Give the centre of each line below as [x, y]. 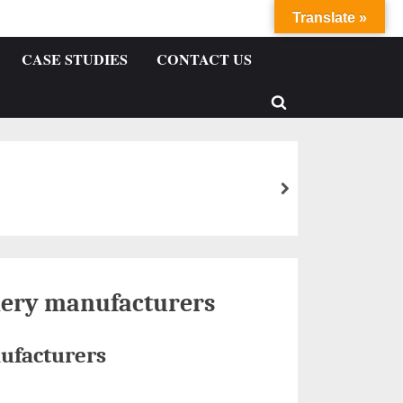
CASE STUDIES [74, 60]
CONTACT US [204, 60]
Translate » [330, 18]
